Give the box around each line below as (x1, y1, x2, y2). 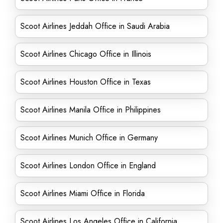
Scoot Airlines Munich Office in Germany (20, 132, 158, 143)
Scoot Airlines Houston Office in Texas (20, 76, 151, 88)
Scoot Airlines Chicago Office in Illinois (20, 48, 151, 60)
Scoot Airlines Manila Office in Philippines (20, 104, 161, 115)
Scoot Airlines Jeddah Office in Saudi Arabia (20, 20, 170, 32)
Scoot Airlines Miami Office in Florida (20, 188, 145, 199)
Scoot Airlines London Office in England (20, 160, 156, 171)
